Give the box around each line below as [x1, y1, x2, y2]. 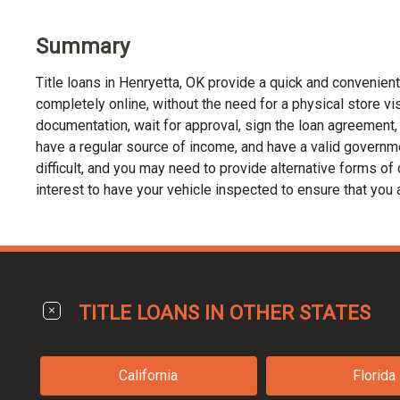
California [119, 366, 179, 384]
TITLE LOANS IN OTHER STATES [79, 300, 371, 324]
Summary [36, 33, 129, 59]
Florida [353, 366, 396, 384]
